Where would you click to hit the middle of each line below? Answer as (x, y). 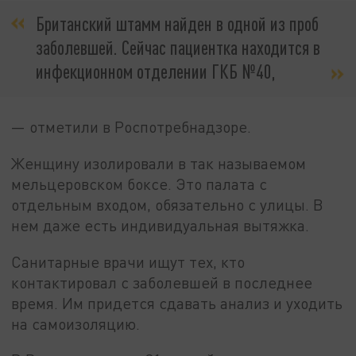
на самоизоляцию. (76, 323)
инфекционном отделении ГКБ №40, (156, 72)
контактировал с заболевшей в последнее (162, 282)
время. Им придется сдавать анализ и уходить (177, 303)
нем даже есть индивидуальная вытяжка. (161, 226)
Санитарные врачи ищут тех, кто (128, 261)
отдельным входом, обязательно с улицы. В (168, 205)
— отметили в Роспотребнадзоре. (132, 127)
